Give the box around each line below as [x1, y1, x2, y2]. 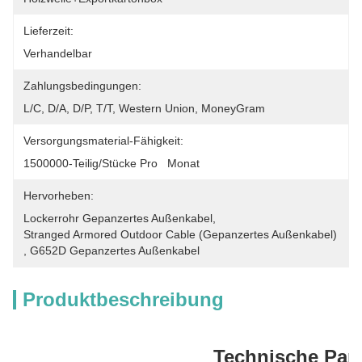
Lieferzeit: [23, 24, 74, 37]
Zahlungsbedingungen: [23, 79, 141, 92]
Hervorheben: [23, 189, 94, 202]
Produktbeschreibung [23, 288, 224, 310]
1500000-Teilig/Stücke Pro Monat [23, 157, 200, 170]
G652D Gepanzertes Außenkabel [30, 244, 200, 257]
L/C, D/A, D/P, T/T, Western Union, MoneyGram [23, 102, 265, 115]
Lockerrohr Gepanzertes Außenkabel [23, 212, 213, 225]
